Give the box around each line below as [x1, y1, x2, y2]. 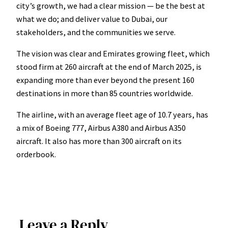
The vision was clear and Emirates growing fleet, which [16, 48, 210, 59]
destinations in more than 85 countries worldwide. [16, 88, 193, 99]
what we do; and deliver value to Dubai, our [16, 13, 167, 24]
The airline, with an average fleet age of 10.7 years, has [16, 109, 208, 120]
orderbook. [16, 149, 56, 160]
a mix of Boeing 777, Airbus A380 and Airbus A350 [16, 123, 186, 133]
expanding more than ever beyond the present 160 [16, 75, 194, 85]
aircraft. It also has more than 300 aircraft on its [16, 136, 182, 147]
